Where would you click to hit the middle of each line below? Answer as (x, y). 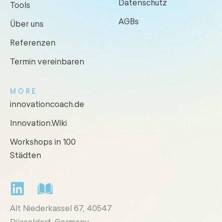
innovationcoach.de (47, 104)
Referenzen (33, 42)
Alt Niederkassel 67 (46, 208)
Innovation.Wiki (38, 122)
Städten (26, 155)
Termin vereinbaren (47, 61)
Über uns (27, 23)
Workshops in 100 (43, 141)
